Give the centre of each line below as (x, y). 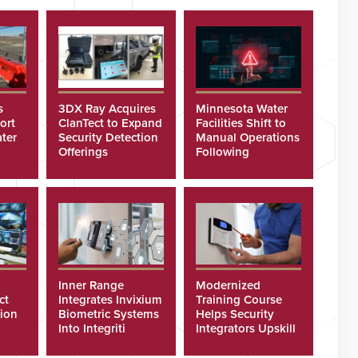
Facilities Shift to (241, 123)
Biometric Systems (109, 314)
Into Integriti (92, 328)
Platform (82, 342)
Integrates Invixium (111, 299)
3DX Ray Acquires (107, 108)
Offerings (84, 151)
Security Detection (109, 137)
